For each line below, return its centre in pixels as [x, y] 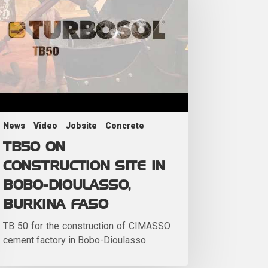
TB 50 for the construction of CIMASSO [87, 226]
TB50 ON [34, 147]
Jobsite [81, 125]
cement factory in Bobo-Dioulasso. [75, 240]
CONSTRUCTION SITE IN [84, 166]
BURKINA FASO [56, 204]
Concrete [125, 125]
